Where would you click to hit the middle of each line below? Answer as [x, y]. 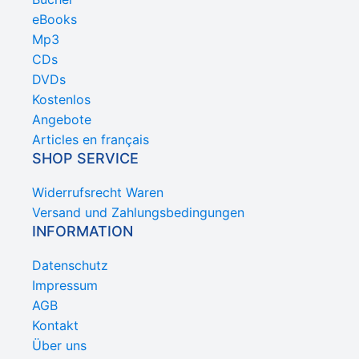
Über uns [59, 346]
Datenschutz [70, 266]
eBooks [54, 20]
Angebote [62, 120]
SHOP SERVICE [85, 159]
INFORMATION [83, 232]
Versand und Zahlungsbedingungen [138, 213]
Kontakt [55, 326]
